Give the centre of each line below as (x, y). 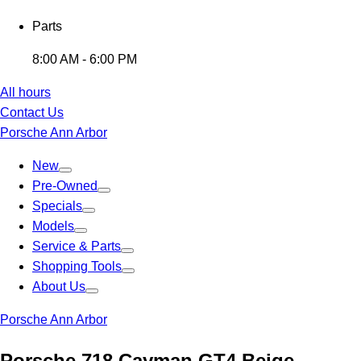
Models (53, 226)
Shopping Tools (77, 266)
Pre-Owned (65, 186)
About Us (59, 286)
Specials (57, 206)
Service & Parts (77, 246)
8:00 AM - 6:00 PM (85, 59)
